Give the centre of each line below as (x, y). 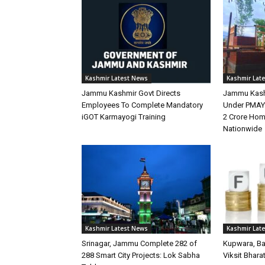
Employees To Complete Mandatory (142, 105)
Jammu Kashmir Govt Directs (131, 93)
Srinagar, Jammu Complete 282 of (139, 243)
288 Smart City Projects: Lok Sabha (141, 255)
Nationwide (243, 128)
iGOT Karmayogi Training (124, 117)
